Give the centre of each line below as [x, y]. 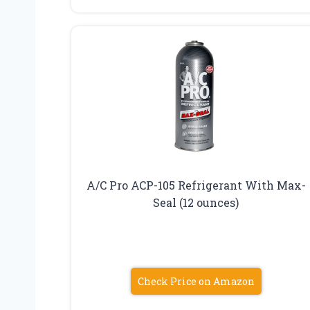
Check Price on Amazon [196, 282]
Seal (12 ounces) [196, 203]
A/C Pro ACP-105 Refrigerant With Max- [196, 185]
